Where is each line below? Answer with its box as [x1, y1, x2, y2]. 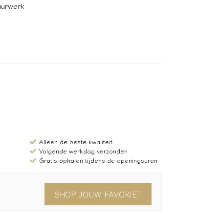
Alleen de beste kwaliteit [39, 137, 112, 146]
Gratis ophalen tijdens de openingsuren [39, 155, 157, 165]
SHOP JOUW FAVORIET [55, 188, 141, 200]
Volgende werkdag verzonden [39, 146, 128, 155]
